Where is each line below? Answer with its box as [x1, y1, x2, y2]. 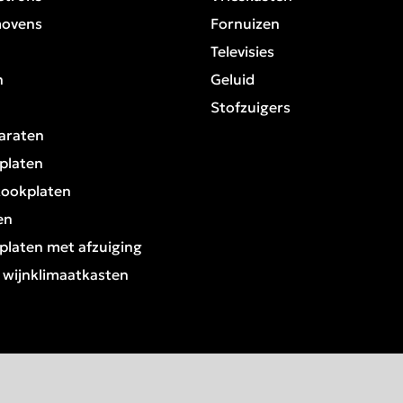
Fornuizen [210, 13, 280, 32]
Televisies [210, 41, 274, 60]
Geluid [210, 69, 255, 88]
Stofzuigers [210, 97, 291, 116]
